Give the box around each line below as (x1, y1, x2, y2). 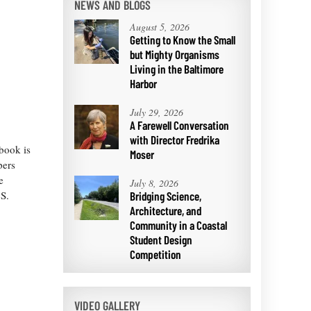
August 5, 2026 (130, 19, 190, 33)
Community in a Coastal (130, 217, 227, 232)
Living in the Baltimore (130, 61, 224, 76)
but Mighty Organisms (130, 47, 219, 61)
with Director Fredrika (130, 132, 219, 146)
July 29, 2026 (130, 105, 183, 119)
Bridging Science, (130, 188, 201, 203)
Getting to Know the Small (130, 32, 235, 47)
